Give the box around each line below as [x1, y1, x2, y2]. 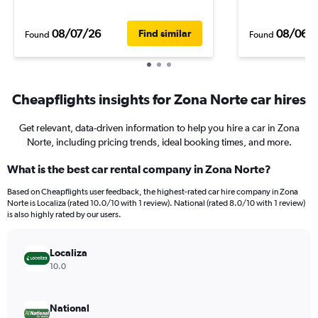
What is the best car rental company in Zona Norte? [7, 163, 271, 175]
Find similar [138, 28, 191, 39]
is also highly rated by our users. [7, 209, 121, 219]
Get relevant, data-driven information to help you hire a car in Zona [18, 122, 300, 133]
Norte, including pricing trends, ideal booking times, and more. [26, 136, 292, 148]
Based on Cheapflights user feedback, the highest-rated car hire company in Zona [7, 187, 298, 197]
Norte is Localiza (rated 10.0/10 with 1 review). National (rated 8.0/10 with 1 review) [7, 198, 305, 208]
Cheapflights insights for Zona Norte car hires [12, 91, 306, 107]
